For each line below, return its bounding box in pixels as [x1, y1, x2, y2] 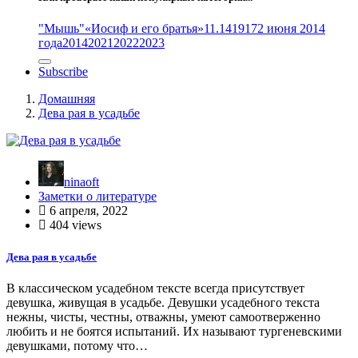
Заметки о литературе [38, 189, 157, 204]
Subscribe [38, 65, 88, 79]
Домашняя [38, 92, 95, 106]
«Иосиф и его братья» [85, 22, 204, 36]
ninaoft [64, 175, 99, 189]
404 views [46, 218, 101, 233]
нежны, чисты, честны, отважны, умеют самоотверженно [6, 309, 320, 324]
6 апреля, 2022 [46, 204, 128, 218]
